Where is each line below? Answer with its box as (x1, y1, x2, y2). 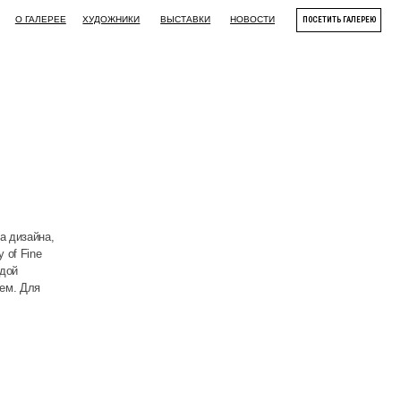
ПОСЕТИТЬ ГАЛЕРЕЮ (183, 13, 250, 22)
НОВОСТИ (119, 12, 160, 21)
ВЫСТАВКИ (56, 12, 102, 21)
